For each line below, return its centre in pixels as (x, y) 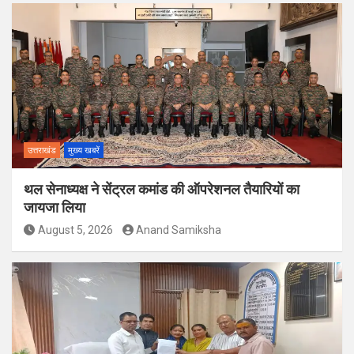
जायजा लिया (55, 208)
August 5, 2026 (75, 230)
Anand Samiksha (179, 230)
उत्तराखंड (42, 151)
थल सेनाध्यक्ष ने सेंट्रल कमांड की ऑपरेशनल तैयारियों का (162, 190)
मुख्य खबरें (84, 151)
